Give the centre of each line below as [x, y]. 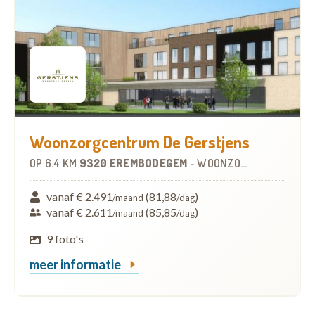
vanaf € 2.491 [80, 197]
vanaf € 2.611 [80, 212]
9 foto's [65, 239]
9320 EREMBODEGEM [134, 163]
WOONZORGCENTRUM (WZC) [219, 163]
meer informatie [76, 265]
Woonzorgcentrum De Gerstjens [140, 142]
